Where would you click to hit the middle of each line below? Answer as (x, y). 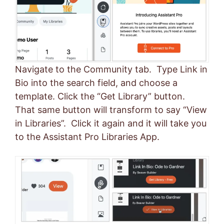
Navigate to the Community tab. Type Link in (111, 69)
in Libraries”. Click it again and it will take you (111, 123)
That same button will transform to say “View (111, 109)
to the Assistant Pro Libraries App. (87, 136)
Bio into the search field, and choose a (96, 82)
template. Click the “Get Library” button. (101, 96)
